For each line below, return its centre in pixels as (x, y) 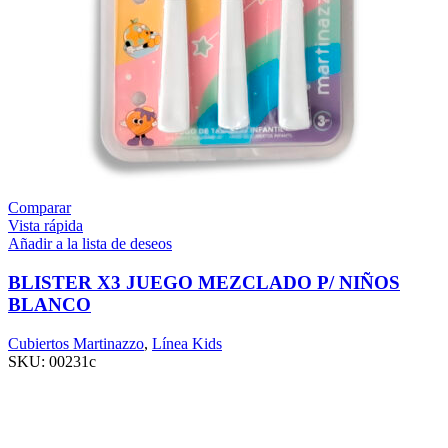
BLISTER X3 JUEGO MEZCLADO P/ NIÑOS (204, 282)
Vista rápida (45, 226)
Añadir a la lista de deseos (90, 244)
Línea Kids (187, 343)
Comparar (39, 208)
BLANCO (49, 304)
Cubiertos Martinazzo (76, 343)
